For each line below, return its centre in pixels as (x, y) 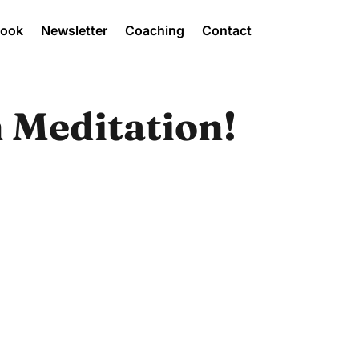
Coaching (154, 30)
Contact (226, 30)
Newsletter (74, 30)
